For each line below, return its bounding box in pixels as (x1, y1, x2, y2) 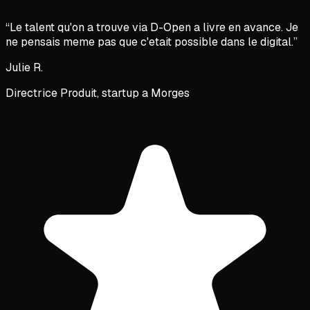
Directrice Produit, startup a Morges (6, 86, 190, 101)
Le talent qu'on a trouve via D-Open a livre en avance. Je (10, 20, 298, 35)
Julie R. (6, 60, 43, 75)
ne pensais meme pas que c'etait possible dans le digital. (6, 35, 293, 50)
